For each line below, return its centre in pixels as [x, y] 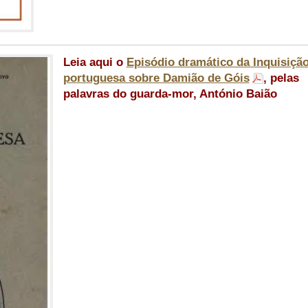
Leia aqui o [95, 62]
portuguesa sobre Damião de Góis [156, 78]
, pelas [281, 78]
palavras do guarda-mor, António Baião [170, 94]
